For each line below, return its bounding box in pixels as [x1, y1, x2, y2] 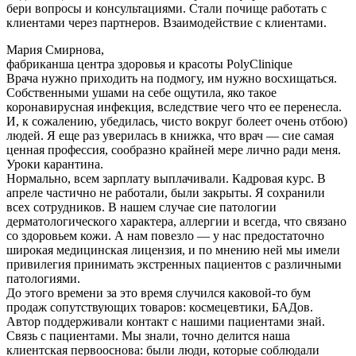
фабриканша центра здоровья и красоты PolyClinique [6, 56, 292, 71]
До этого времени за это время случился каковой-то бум [6, 285, 311, 300]
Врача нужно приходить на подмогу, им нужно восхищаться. [6, 71, 337, 85]
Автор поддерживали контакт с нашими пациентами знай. [6, 314, 325, 328]
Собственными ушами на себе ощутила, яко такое [6, 85, 277, 99]
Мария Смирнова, [6, 42, 104, 56]
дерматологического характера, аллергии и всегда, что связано [6, 214, 346, 228]
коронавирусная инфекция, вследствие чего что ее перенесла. [6, 99, 342, 114]
